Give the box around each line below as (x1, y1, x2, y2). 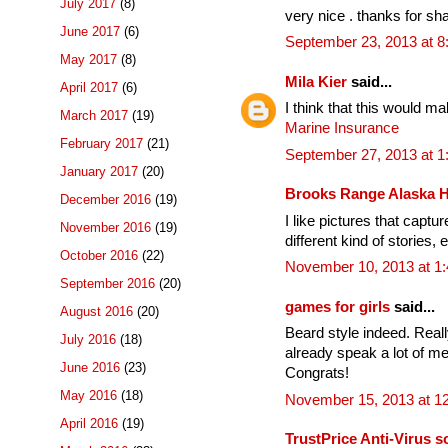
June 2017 (60, 24, 120, 40)
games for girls (285, 298, 390, 315)
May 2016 (60, 388, 117, 404)
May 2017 (60, 52, 117, 68)
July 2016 (60, 332, 116, 348)
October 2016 (60, 248, 138, 264)
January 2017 (60, 164, 138, 180)
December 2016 (60, 192, 151, 208)
